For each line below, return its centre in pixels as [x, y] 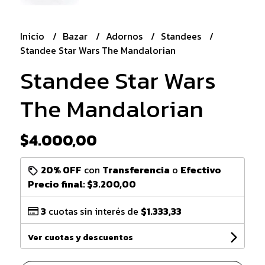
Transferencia [136, 169]
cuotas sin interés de [93, 211]
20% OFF [61, 169]
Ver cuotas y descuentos [80, 237]
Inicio [33, 36]
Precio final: [57, 184]
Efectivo [201, 169]
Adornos [125, 36]
